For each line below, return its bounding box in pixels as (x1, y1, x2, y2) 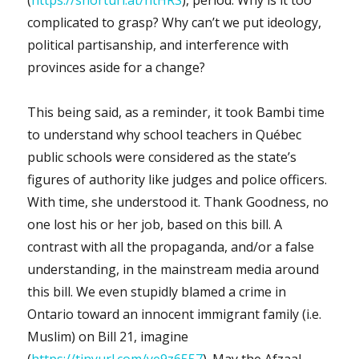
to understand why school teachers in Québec (27, 125, 302, 143)
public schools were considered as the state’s (27, 147, 297, 166)
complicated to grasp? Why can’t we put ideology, (27, 13, 322, 31)
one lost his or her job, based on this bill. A (27, 215, 283, 233)
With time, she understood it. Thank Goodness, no (27, 192, 329, 211)
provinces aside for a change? (27, 58, 206, 76)
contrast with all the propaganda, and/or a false (27, 237, 315, 256)
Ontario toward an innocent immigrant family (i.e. (27, 305, 322, 323)
